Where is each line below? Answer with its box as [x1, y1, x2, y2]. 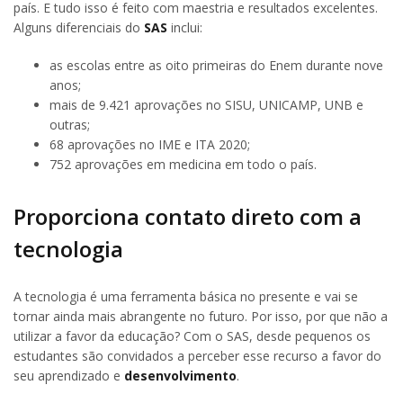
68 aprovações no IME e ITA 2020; [49, 136, 250, 154]
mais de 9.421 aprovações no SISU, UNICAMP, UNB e [49, 96, 363, 114]
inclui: [167, 19, 202, 37]
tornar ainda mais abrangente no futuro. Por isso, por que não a [13, 307, 388, 325]
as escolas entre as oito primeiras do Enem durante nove [49, 57, 383, 75]
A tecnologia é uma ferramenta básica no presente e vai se [13, 287, 358, 305]
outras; [49, 116, 90, 134]
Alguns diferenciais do [13, 19, 144, 37]
